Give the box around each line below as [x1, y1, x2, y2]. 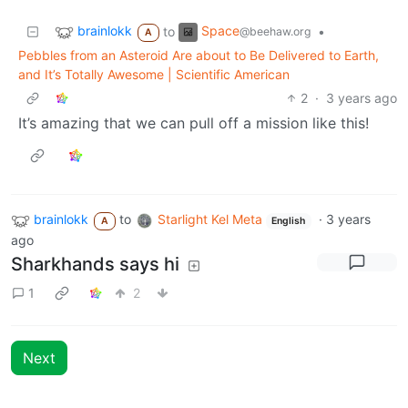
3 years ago [326, 89, 397, 106]
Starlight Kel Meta [157, 210, 262, 227]
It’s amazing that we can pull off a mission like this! [18, 113, 369, 132]
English [271, 214, 306, 227]
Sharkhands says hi [11, 252, 179, 275]
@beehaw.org [239, 25, 311, 39]
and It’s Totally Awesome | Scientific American [18, 66, 290, 82]
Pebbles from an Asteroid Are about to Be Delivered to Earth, [18, 46, 379, 63]
